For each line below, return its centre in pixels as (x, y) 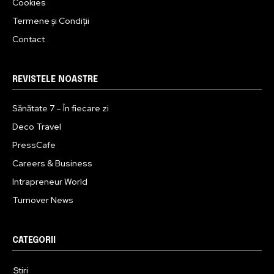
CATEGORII (34, 241)
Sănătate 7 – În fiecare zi (61, 109)
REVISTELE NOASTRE (55, 80)
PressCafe (34, 145)
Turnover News (43, 200)
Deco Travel (37, 127)
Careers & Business (52, 164)
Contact (28, 39)
